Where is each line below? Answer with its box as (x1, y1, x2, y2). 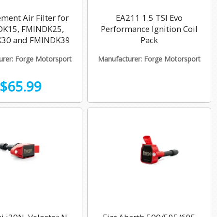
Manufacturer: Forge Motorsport (98, 54, 201, 64)
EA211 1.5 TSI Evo (116, 12, 183, 23)
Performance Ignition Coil (101, 23, 198, 34)
